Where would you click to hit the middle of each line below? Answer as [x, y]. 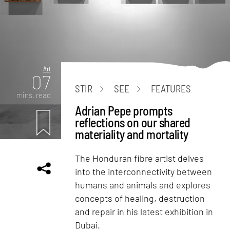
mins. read [33, 95]
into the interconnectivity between [144, 171]
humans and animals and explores [143, 185]
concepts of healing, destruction [140, 198]
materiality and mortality [132, 134]
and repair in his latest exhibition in [144, 211]
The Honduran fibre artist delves [140, 158]
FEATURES [171, 89]
